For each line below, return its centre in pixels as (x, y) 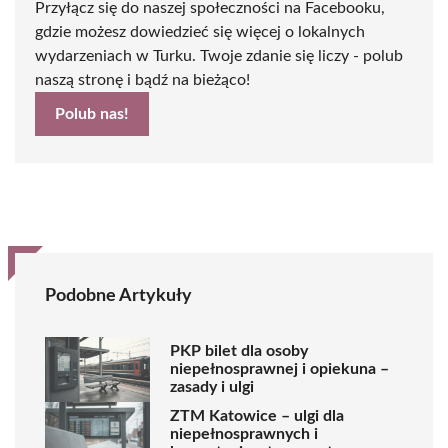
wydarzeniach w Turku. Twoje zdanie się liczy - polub (219, 55)
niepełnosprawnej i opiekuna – (279, 369)
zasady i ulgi (212, 387)
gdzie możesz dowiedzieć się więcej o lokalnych (200, 31)
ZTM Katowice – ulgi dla (257, 416)
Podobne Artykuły (118, 295)
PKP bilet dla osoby (239, 351)
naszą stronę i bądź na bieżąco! (142, 79)
